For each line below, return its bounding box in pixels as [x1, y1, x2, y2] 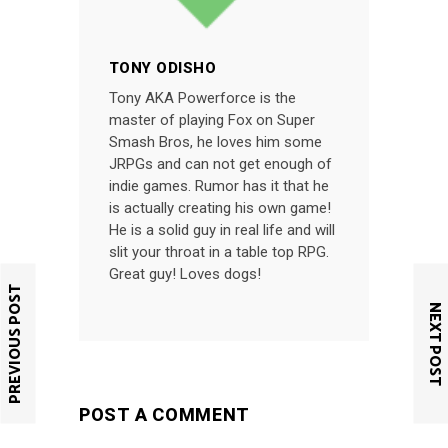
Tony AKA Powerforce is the [109, 88, 296, 107]
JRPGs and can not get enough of [109, 154, 332, 173]
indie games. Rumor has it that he [109, 176, 329, 195]
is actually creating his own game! [109, 198, 331, 217]
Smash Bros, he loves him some [109, 132, 322, 151]
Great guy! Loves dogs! [109, 264, 261, 283]
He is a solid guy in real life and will [109, 220, 335, 239]
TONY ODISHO [109, 58, 216, 77]
